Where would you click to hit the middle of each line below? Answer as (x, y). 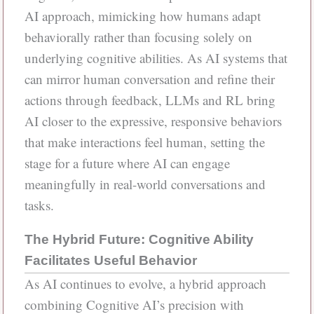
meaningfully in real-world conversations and (145, 184)
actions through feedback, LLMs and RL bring (150, 100)
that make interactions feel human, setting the (144, 142)
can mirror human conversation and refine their (149, 78)
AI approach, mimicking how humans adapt (142, 15)
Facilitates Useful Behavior (110, 260)
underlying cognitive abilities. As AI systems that (156, 57)
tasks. (39, 205)
